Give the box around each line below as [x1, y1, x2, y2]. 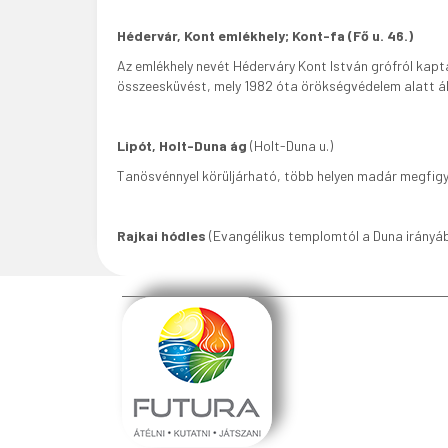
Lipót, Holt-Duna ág [117, 137, 247, 154]
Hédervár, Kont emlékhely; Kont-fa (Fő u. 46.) [117, 27, 413, 44]
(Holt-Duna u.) [247, 137, 333, 154]
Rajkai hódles [117, 227, 206, 244]
